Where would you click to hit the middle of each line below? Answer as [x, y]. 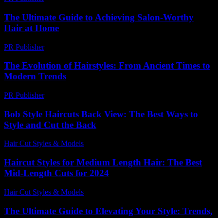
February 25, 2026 [77, 95]
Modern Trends [35, 76]
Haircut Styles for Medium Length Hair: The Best [103, 163]
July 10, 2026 [109, 192]
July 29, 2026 [109, 144]
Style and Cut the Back [50, 125]
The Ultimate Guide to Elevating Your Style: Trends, [108, 211]
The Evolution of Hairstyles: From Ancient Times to [107, 66]
